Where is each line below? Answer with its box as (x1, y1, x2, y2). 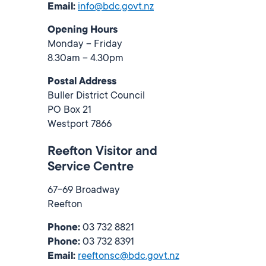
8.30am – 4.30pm (47, 53, 123, 65)
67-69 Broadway (47, 185, 120, 197)
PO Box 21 (47, 105, 91, 116)
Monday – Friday (47, 39, 122, 50)
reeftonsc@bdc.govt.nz (78, 251, 179, 262)
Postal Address (47, 77, 116, 88)
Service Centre (47, 160, 134, 175)
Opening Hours (47, 25, 118, 36)
